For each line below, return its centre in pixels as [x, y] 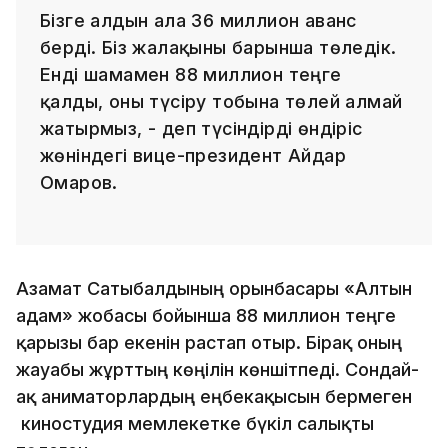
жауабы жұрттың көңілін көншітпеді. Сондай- [217, 369]
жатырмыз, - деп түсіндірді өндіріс [201, 128]
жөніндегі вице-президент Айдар [193, 155]
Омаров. [79, 182]
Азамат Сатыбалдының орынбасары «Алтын [214, 288]
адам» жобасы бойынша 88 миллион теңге [206, 315]
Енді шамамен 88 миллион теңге [191, 74]
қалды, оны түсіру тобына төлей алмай [221, 101]
